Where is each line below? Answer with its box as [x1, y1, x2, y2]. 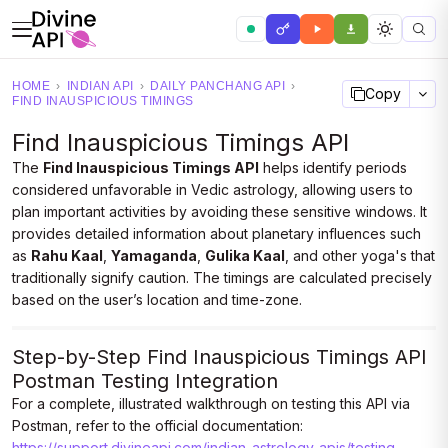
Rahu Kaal [31, 247, 103, 264]
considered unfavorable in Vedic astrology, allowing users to [12, 181, 413, 198]
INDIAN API [66, 79, 134, 93]
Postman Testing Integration [12, 369, 278, 393]
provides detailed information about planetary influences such [12, 225, 421, 242]
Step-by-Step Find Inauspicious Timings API [12, 345, 427, 369]
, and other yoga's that [285, 247, 435, 264]
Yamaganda [111, 247, 197, 264]
